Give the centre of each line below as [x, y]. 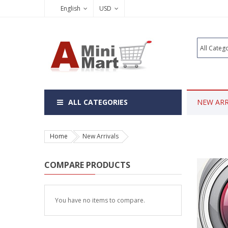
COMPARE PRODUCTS [87, 165]
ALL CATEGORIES [98, 102]
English [70, 8]
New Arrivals [101, 136]
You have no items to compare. [100, 200]
